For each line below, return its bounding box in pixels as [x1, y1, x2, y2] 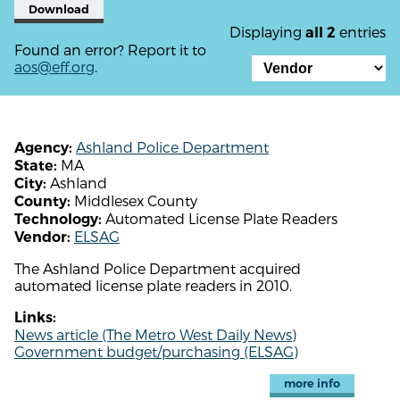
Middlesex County [71, 191, 197, 209]
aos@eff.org [14, 57, 95, 75]
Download [29, 2, 89, 16]
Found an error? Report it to [14, 40, 206, 58]
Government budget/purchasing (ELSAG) [14, 342, 298, 360]
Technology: [14, 210, 102, 228]
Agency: [14, 138, 72, 156]
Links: [14, 308, 56, 326]
